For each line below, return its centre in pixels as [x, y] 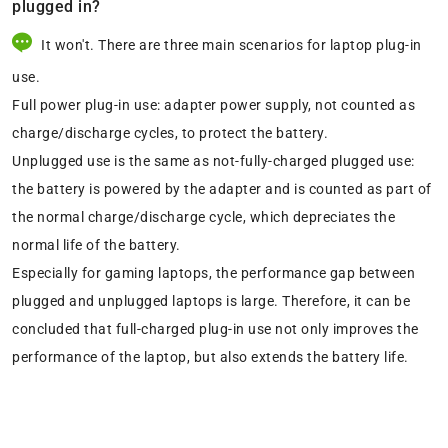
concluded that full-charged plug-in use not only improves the [215, 329]
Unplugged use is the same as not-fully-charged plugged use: [213, 161]
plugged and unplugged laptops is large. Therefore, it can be [211, 301]
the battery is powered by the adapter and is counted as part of [222, 189]
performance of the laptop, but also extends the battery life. [210, 357]
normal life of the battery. [96, 245]
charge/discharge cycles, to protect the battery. [170, 133]
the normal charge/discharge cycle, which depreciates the [203, 217]
